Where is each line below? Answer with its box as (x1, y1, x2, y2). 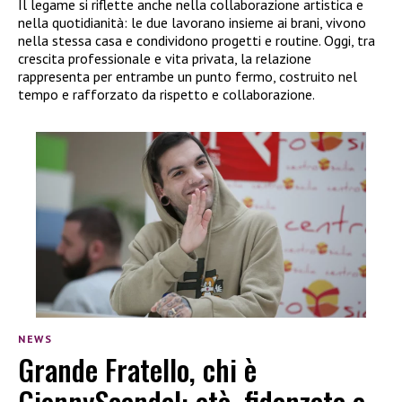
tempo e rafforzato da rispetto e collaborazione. (18, 84, 315, 103)
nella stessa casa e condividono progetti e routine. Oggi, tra (18, 31, 375, 49)
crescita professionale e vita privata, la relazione (18, 48, 311, 67)
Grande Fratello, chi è (18, 348, 257, 391)
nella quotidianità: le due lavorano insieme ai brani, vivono (18, 13, 366, 31)
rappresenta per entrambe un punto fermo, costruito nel (18, 66, 357, 85)
